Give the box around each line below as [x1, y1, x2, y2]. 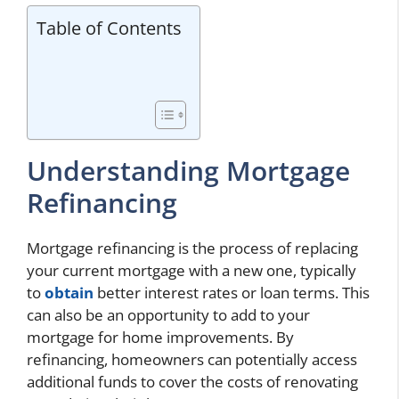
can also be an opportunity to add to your [27, 304, 310, 325]
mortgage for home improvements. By [27, 326, 294, 347]
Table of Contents [37, 14, 182, 40]
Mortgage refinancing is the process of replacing [27, 237, 358, 258]
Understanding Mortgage [27, 151, 350, 189]
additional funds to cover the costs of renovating [27, 370, 358, 392]
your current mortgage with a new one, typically [27, 259, 356, 281]
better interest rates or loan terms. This [94, 281, 370, 303]
